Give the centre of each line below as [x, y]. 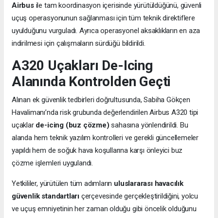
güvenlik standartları [45, 196]
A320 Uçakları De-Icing [82, 66]
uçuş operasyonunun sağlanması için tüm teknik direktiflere [103, 18]
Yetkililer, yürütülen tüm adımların [63, 184]
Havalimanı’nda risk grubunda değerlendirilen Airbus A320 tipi [105, 113]
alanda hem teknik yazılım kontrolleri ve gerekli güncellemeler [105, 138]
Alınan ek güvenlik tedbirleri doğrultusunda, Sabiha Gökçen [101, 100]
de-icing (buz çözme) [73, 125]
